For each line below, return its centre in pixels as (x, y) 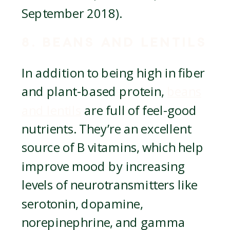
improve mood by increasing (103, 167)
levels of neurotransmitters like (110, 185)
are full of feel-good (139, 111)
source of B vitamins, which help (113, 148)
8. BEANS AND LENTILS (115, 43)
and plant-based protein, (94, 92)
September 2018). (72, 14)
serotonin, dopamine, (82, 204)
